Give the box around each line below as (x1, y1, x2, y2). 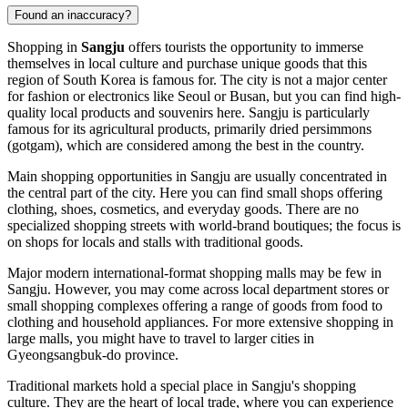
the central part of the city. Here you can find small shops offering (7, 185, 382, 201)
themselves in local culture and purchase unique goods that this (7, 56, 367, 72)
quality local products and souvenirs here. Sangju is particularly (7, 105, 370, 121)
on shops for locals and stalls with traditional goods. (7, 234, 303, 250)
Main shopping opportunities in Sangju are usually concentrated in (7, 168, 387, 185)
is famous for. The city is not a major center (136, 72, 387, 88)
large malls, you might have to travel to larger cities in (7, 331, 314, 347)
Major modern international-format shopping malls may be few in (7, 265, 382, 281)
